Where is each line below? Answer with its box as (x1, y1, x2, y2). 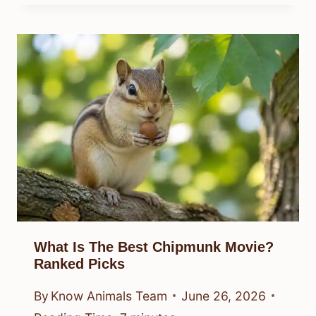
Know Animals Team (51, 288, 168, 303)
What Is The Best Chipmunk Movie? (34, 239, 274, 255)
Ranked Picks (34, 256, 125, 272)
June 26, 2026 (181, 288, 267, 303)
